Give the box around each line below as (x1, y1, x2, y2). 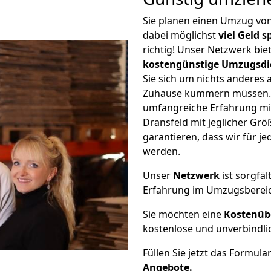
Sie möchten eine (143, 207, 224, 221)
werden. (143, 145, 180, 158)
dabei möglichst (143, 28, 218, 42)
